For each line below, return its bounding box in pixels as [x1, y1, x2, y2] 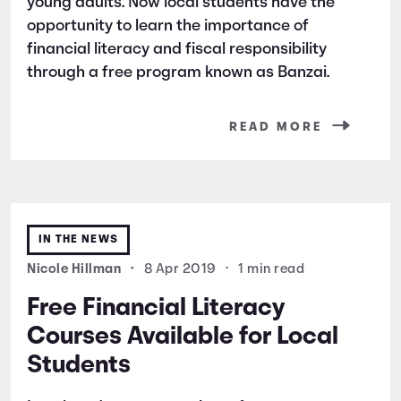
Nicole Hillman [27, 262, 124, 277]
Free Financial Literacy [27, 295, 285, 321]
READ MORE [229, 120, 322, 134]
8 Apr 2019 [143, 262, 217, 277]
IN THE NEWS [38, 233, 118, 245]
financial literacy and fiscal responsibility [27, 40, 327, 58]
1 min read [238, 262, 304, 277]
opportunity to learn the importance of [27, 17, 309, 35]
